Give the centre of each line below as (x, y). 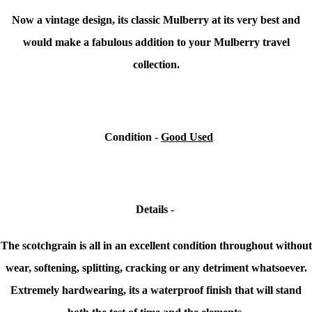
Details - (156, 210)
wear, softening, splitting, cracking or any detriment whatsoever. (156, 268)
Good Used (187, 137)
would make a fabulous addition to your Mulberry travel (156, 42)
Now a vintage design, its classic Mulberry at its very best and (156, 20)
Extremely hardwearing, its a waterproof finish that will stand (156, 290)
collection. (156, 65)
